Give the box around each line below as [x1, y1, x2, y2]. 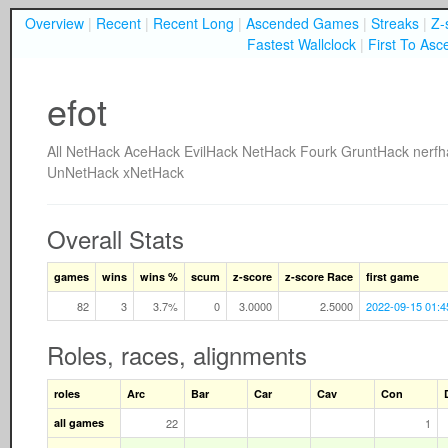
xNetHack [123, 161, 184, 182]
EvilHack [184, 140, 238, 161]
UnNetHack [47, 161, 119, 182]
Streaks [371, 13, 419, 33]
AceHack [124, 140, 180, 161]
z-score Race [285, 269, 353, 284]
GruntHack [341, 140, 409, 161]
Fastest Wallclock [247, 34, 356, 54]
